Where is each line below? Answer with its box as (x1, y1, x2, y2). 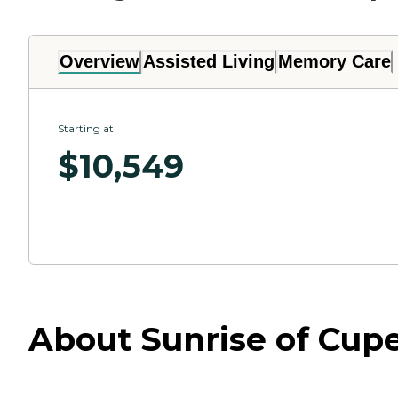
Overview (60, 52, 139, 72)
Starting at (58, 122, 114, 136)
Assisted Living (143, 52, 275, 72)
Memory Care (278, 52, 391, 72)
